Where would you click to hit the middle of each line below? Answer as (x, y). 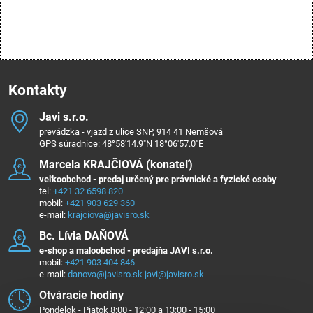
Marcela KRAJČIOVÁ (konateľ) (116, 164)
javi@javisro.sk (173, 274)
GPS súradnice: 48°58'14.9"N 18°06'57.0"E (121, 143)
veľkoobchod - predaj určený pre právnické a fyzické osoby (158, 179)
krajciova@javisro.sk (109, 214)
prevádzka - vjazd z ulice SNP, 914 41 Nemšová (131, 131)
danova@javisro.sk (105, 274)
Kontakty (38, 90)
